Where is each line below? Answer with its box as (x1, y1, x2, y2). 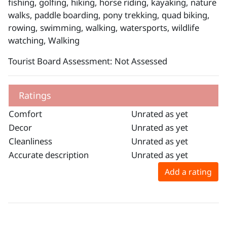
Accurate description (9, 149, 89, 161)
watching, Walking (8, 34, 80, 47)
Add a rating (165, 166, 212, 178)
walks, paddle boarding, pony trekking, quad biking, (8, 9, 210, 21)
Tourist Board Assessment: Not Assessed (8, 55, 167, 67)
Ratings (19, 89, 51, 102)
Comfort (9, 108, 42, 120)
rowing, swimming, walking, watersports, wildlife (8, 22, 199, 34)
